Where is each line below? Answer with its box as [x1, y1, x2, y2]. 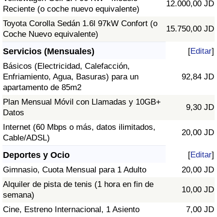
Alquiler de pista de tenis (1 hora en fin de [3, 180, 154, 189]
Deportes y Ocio [3, 150, 70, 160]
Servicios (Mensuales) [3, 46, 94, 57]
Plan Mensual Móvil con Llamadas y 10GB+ [3, 97, 161, 107]
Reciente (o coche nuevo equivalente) [3, 4, 139, 14]
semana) [3, 190, 34, 200]
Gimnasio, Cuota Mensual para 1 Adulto [3, 165, 146, 175]
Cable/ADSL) [3, 133, 50, 143]
